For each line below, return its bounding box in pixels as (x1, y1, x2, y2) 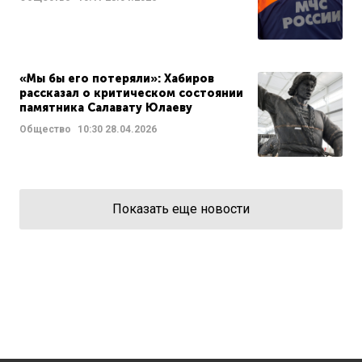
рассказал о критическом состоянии (19, 86, 243, 100)
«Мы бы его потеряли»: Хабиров (19, 71, 214, 86)
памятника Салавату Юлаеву (19, 100, 192, 115)
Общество (19, 123, 71, 135)
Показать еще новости (112, 200, 250, 217)
